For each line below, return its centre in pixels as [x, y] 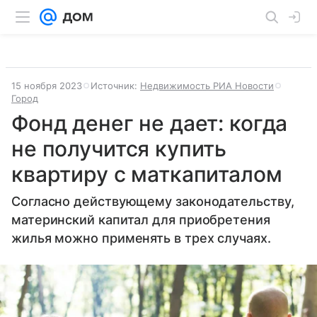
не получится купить [119, 149]
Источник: [115, 86]
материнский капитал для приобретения [141, 220]
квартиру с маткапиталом [147, 174]
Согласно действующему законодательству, [153, 201]
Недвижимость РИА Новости [207, 86]
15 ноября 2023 [47, 86]
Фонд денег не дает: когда [150, 123]
